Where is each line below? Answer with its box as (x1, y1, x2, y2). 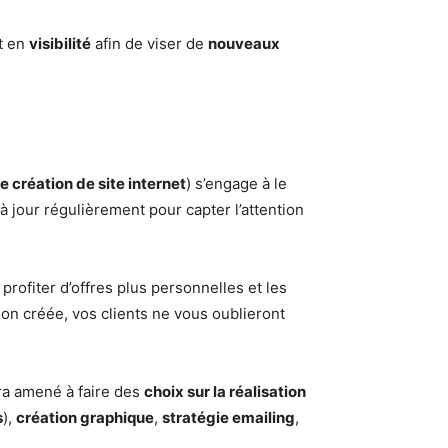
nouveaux (208, 34, 280, 54)
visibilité (29, 34, 91, 54)
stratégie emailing (162, 408, 295, 428)
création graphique (16, 408, 154, 428)
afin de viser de (91, 34, 208, 54)
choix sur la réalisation (144, 382, 306, 402)
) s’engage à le (186, 174, 287, 194)
